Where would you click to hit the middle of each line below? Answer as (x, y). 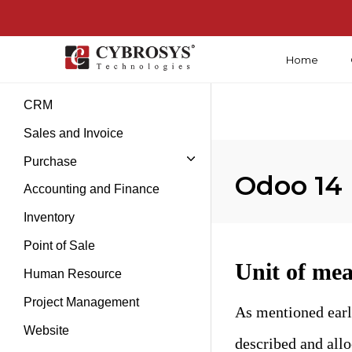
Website (46, 330)
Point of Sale (59, 246)
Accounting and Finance (92, 189)
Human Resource (73, 274)
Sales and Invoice (73, 133)
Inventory (49, 217)
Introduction (56, 77)
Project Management (81, 302)
